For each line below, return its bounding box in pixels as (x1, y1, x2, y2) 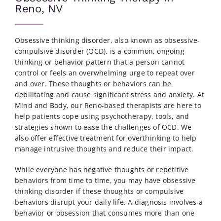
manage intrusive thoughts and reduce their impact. (14, 144, 194, 153)
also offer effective (14, 133, 78, 143)
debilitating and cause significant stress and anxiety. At (14, 90, 204, 99)
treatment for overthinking (78, 133, 171, 143)
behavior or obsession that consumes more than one (14, 208, 195, 218)
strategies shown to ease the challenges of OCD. (14, 122, 179, 132)
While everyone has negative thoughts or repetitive (14, 165, 189, 174)
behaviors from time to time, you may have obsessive (14, 176, 196, 185)
